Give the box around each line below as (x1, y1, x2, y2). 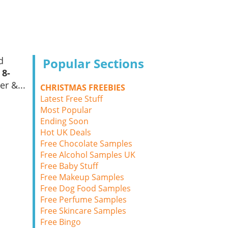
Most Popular (40, 104, 92, 116)
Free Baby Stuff (40, 160, 98, 172)
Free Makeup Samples (40, 172, 124, 183)
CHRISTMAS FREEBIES (40, 82, 125, 93)
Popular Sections (43, 55, 144, 72)
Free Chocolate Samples (40, 138, 132, 149)
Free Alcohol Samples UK (40, 149, 135, 160)
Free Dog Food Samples (40, 183, 131, 194)
